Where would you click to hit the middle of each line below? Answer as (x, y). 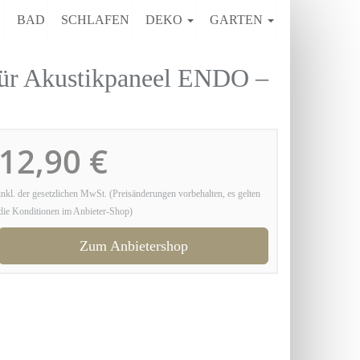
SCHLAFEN (95, 20)
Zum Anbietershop (133, 246)
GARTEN (238, 20)
